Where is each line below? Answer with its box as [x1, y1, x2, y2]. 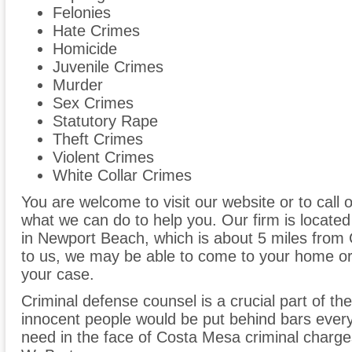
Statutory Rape [53, 112, 158, 130]
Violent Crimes [53, 148, 154, 167]
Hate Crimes [53, 22, 140, 40]
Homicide [53, 40, 117, 58]
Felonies [53, 4, 111, 22]
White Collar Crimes [53, 167, 192, 185]
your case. [21, 266, 94, 284]
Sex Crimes [53, 94, 134, 112]
